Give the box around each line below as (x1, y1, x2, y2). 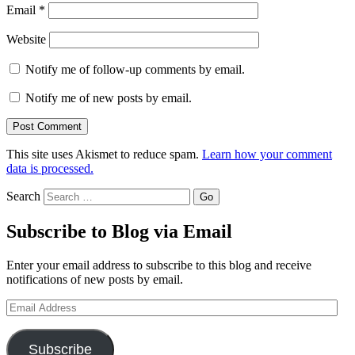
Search (6, 189, 40, 203)
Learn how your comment (202, 147, 332, 161)
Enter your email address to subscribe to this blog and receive (6, 258, 311, 272)
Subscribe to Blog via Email (6, 220, 232, 242)
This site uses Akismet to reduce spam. (6, 147, 202, 161)
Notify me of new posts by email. (25, 90, 192, 105)
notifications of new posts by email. (6, 272, 183, 286)
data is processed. (6, 161, 94, 175)
